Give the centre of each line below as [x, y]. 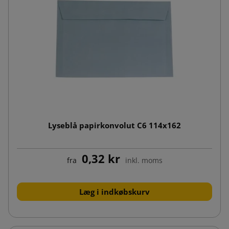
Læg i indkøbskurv [114, 191]
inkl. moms [144, 160]
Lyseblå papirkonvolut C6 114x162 [114, 125]
